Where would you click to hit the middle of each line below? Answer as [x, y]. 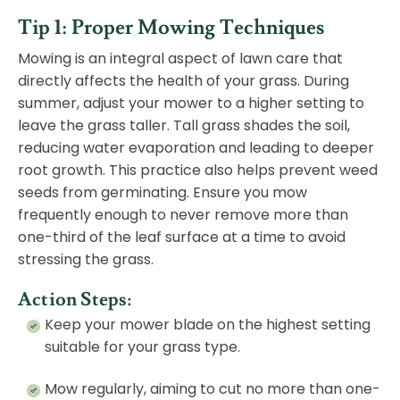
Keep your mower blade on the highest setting [208, 325]
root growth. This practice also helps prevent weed [198, 171]
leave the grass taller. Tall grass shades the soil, [184, 126]
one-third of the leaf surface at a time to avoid [182, 237]
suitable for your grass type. [142, 347]
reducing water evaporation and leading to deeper [196, 148]
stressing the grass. [86, 260]
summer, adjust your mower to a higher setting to [191, 104]
